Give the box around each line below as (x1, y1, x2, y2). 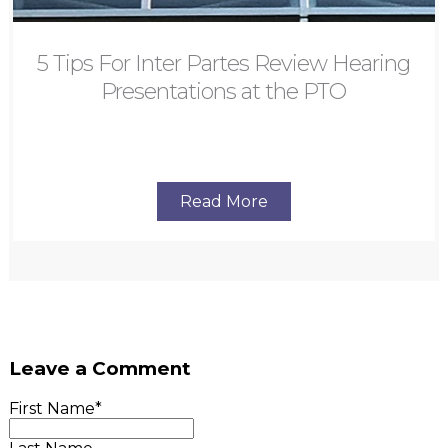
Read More (179, 192, 268, 212)
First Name (8, 398, 95, 418)
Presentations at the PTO (101, 78, 347, 106)
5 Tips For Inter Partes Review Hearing (37, 50, 411, 78)
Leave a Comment (8, 357, 191, 381)
